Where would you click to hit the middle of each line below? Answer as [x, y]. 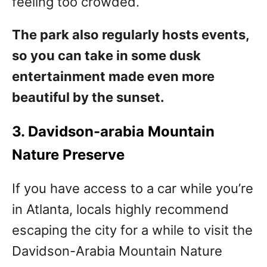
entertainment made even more [113, 77]
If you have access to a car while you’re [133, 189]
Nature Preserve [68, 155]
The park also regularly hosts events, [131, 35]
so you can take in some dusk [106, 56]
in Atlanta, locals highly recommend [120, 209]
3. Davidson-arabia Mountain [113, 132]
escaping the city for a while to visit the [132, 230]
